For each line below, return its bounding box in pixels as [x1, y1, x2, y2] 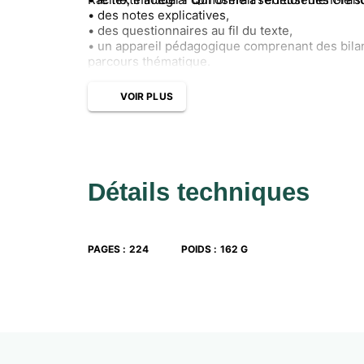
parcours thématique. [88, 53, 210, 69]
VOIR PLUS [120, 90, 173, 102]
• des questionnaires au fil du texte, [88, 22, 292, 38]
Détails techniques [88, 177, 310, 206]
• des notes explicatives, [88, 6, 229, 23]
